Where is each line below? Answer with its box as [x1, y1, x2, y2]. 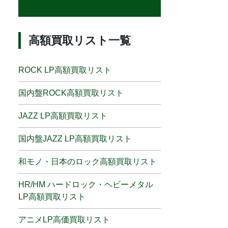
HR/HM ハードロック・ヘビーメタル [18, 180, 153, 189]
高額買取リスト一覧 [28, 34, 131, 47]
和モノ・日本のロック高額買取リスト [18, 157, 157, 166]
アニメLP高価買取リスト [18, 215, 110, 224]
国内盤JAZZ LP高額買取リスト [18, 134, 132, 144]
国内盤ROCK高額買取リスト [18, 89, 124, 98]
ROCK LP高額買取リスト [18, 66, 111, 75]
